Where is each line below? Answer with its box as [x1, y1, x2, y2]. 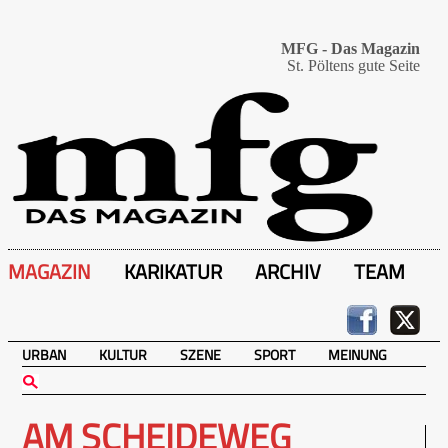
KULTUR [99, 344, 147, 365]
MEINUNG [328, 344, 387, 365]
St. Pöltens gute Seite [287, 57, 420, 74]
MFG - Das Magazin [281, 40, 420, 57]
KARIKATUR [124, 256, 222, 287]
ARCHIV [255, 256, 321, 287]
